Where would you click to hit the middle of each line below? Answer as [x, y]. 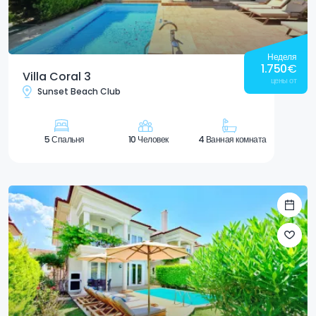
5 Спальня [65, 139]
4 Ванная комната [232, 139]
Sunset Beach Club [79, 92]
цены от [283, 80]
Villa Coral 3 [57, 76]
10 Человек [148, 139]
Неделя [282, 56]
